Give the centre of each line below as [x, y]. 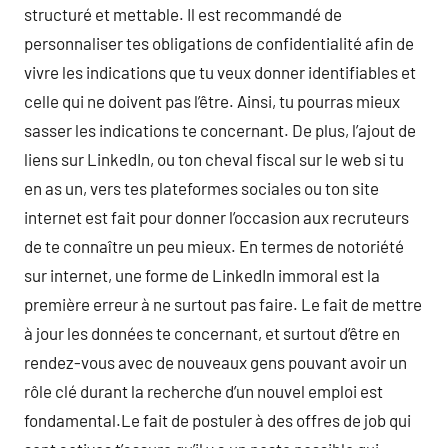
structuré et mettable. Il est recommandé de [183, 14]
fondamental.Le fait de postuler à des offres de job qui [217, 420]
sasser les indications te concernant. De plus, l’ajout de [220, 130]
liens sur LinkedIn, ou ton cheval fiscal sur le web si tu [214, 159]
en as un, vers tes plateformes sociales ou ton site [201, 188]
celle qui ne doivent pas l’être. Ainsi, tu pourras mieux [212, 101]
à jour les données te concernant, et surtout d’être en [212, 333]
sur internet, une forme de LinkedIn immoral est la [202, 275]
